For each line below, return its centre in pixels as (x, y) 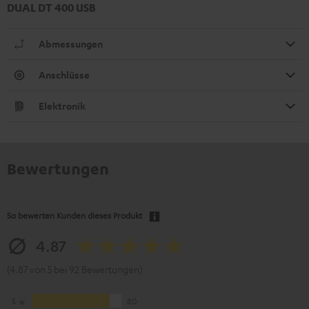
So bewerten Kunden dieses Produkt (74, 216)
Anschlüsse (64, 75)
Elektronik (62, 106)
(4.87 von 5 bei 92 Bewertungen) (75, 269)
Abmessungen (71, 44)
